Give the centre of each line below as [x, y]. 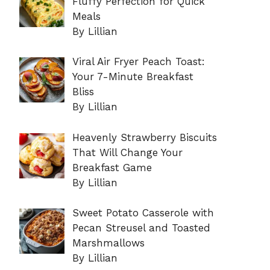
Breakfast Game [112, 167]
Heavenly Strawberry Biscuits [144, 137]
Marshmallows [108, 243]
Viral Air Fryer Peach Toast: [138, 62]
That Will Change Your [127, 152]
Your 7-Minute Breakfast [133, 77]
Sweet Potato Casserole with [143, 213]
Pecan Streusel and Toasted [141, 228]
